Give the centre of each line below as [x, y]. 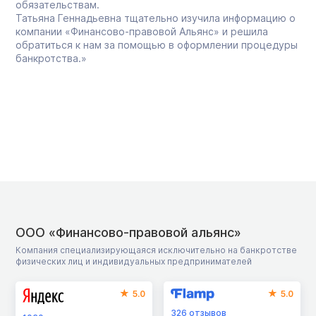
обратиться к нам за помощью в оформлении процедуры [157, 44]
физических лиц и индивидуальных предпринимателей [134, 261]
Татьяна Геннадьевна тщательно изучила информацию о [156, 18]
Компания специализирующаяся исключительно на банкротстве [156, 250]
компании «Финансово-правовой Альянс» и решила [142, 31]
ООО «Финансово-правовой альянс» [128, 232]
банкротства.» [51, 58]
